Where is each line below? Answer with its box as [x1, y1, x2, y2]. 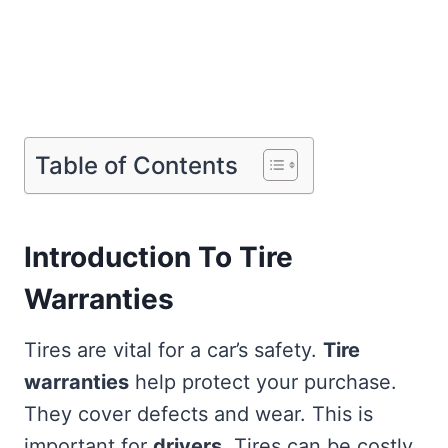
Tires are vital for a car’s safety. [24, 338, 323, 363]
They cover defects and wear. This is [24, 402, 373, 427]
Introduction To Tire [24, 240, 293, 275]
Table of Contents [35, 150, 238, 180]
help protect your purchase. [129, 370, 397, 395]
